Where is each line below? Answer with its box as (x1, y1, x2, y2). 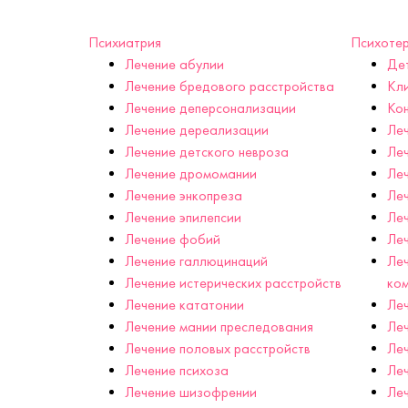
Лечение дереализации (125, 121, 269, 139)
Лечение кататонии (125, 296, 244, 314)
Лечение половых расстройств (125, 340, 311, 358)
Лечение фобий (125, 230, 220, 249)
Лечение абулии (125, 56, 224, 74)
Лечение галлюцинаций (125, 252, 268, 270)
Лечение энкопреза (125, 187, 242, 205)
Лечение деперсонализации (125, 99, 296, 117)
